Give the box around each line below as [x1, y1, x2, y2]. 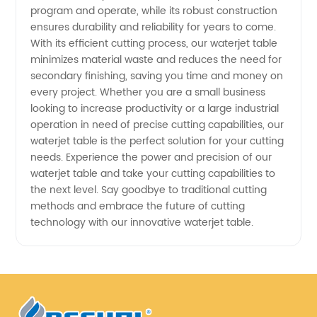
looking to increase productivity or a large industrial [30, 100, 279, 117]
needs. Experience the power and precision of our [30, 149, 272, 166]
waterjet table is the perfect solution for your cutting [30, 133, 284, 149]
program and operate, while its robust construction [30, 3, 278, 19]
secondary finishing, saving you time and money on [30, 68, 284, 84]
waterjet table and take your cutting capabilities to [30, 166, 276, 182]
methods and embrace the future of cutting [30, 198, 246, 214]
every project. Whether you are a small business [30, 84, 266, 100]
